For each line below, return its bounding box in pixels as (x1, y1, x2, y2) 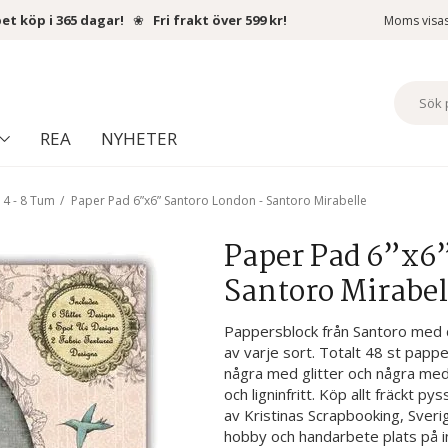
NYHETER (100, 127, 177, 151)
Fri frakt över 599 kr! (153, 11, 287, 29)
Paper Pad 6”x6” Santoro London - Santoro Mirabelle (71, 192, 367, 209)
